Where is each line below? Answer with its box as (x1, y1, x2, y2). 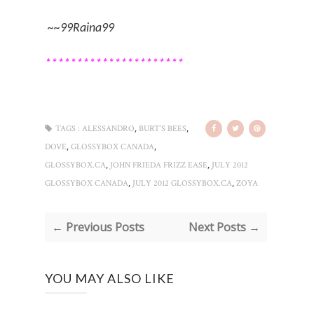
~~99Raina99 (48, 22, 114, 36)
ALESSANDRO (82, 123, 135, 135)
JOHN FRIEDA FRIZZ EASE (110, 160, 207, 171)
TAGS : (55, 123, 80, 135)
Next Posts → (188, 219, 260, 235)
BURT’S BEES (139, 123, 186, 135)
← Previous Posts (52, 219, 144, 235)
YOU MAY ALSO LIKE (45, 271, 175, 287)
